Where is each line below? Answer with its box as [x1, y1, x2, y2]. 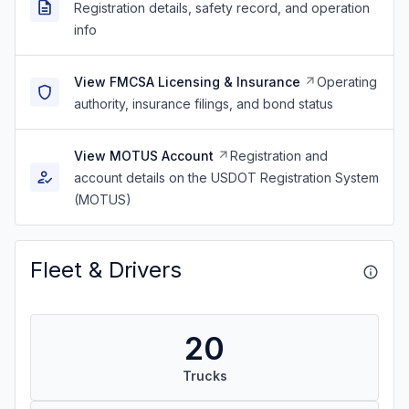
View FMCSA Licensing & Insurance [74, 74, 300, 89]
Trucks [182, 368, 227, 383]
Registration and [230, 148, 328, 163]
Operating [317, 74, 377, 89]
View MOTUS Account [74, 148, 214, 163]
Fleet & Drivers [30, 257, 182, 283]
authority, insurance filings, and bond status [74, 96, 333, 111]
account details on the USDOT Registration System [74, 170, 379, 185]
